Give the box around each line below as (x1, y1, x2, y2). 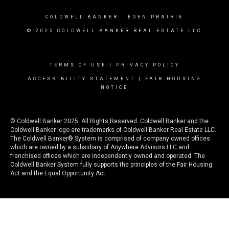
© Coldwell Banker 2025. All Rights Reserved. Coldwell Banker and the (10, 118, 209, 125)
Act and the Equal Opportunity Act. (10, 170, 107, 177)
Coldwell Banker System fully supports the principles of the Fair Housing (10, 161, 212, 168)
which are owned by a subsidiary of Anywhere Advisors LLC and (10, 144, 189, 151)
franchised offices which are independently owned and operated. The (10, 152, 205, 159)
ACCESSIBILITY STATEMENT (27, 76, 135, 81)
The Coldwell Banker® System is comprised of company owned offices (10, 135, 210, 142)
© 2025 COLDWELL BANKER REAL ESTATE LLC (27, 28, 202, 33)
